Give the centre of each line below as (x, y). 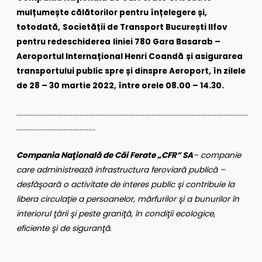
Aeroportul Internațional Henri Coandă (100, 57)
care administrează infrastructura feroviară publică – (121, 170)
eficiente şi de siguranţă (63, 228)
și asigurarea (215, 57)
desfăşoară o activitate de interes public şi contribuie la (126, 184)
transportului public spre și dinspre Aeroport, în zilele (131, 71)
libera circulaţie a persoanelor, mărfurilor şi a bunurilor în (128, 199)
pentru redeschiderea (64, 42)
